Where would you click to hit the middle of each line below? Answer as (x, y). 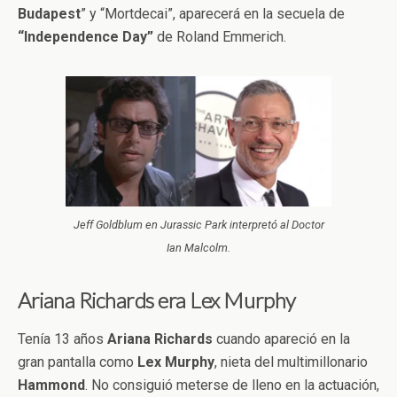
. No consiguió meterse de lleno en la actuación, (232, 385)
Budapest (49, 14)
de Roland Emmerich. (220, 37)
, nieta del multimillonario (291, 362)
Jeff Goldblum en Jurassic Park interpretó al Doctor (198, 224)
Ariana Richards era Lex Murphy (157, 300)
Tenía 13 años (62, 339)
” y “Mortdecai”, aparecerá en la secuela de (213, 14)
